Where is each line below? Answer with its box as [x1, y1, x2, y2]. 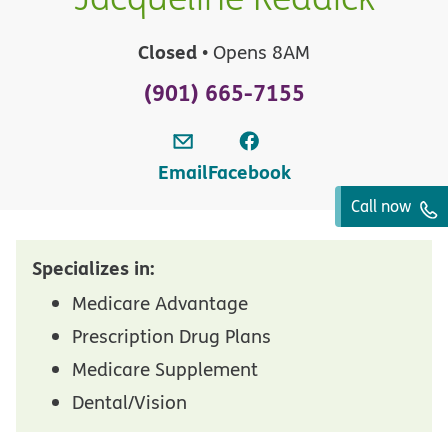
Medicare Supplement [72, 355, 258, 382]
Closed [138, 38, 197, 65]
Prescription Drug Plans [72, 322, 271, 349]
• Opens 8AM [197, 39, 310, 65]
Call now [351, 195, 415, 217]
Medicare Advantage [72, 289, 248, 316]
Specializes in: [32, 254, 155, 281]
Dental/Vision [72, 388, 187, 415]
